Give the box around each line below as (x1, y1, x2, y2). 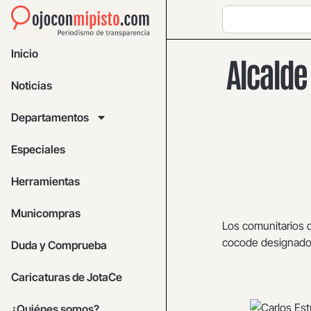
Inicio (11, 47, 38, 61)
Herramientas (11, 174, 80, 189)
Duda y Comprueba (11, 238, 107, 253)
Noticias (11, 78, 52, 93)
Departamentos (11, 110, 89, 125)
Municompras (11, 206, 81, 221)
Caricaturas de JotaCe (11, 270, 122, 285)
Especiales (11, 142, 65, 157)
